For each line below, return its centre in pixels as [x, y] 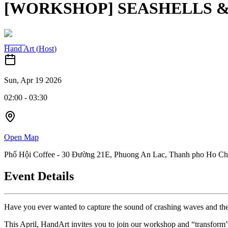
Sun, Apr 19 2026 [33, 80]
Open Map [21, 137]
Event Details [39, 176]
